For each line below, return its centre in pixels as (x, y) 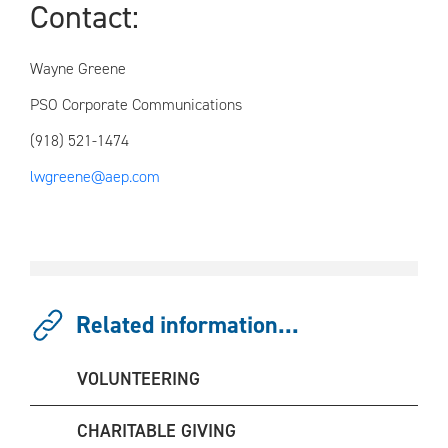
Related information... (187, 324)
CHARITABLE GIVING (156, 431)
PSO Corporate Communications (220, 104)
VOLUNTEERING (138, 379)
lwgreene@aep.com (95, 176)
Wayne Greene (78, 68)
